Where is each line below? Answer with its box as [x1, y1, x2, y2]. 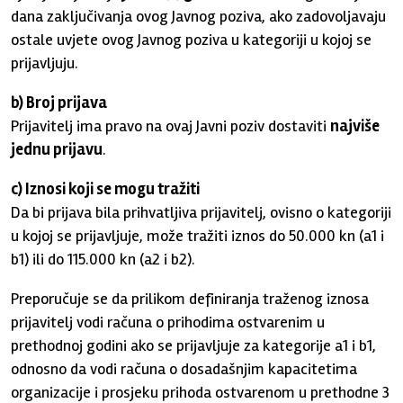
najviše [330, 115, 381, 136]
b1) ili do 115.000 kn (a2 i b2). [11, 248, 196, 269]
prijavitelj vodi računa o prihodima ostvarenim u [11, 311, 326, 332]
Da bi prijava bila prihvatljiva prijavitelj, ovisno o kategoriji [11, 201, 392, 222]
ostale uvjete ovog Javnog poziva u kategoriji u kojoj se [11, 29, 372, 49]
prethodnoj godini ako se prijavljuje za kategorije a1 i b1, [11, 335, 377, 355]
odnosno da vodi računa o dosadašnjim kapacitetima [11, 358, 358, 379]
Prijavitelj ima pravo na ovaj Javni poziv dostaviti [11, 115, 331, 136]
